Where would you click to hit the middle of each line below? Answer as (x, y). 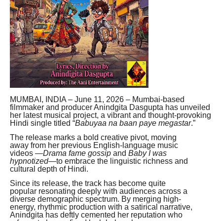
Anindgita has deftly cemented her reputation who (96, 215)
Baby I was (147, 153)
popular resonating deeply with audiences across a (99, 191)
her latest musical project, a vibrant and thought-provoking (110, 115)
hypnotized (29, 161)
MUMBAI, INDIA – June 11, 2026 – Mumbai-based (97, 99)
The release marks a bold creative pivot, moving (93, 137)
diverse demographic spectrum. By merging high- (95, 199)
